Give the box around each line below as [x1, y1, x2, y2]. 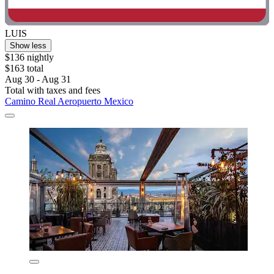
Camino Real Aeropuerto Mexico [5, 95, 133, 106]
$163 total [5, 62, 43, 73]
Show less [10, 40, 46, 50]
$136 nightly [5, 51, 54, 62]
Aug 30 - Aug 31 [5, 73, 71, 84]
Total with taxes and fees [5, 84, 100, 95]
